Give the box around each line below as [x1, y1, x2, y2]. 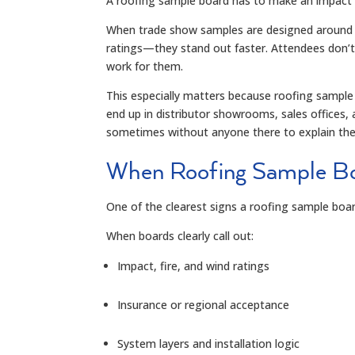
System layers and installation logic [117, 335, 300, 351]
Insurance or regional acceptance [117, 296, 290, 312]
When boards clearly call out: [106, 227, 254, 243]
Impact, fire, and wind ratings [117, 258, 270, 273]
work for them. [106, 58, 184, 74]
